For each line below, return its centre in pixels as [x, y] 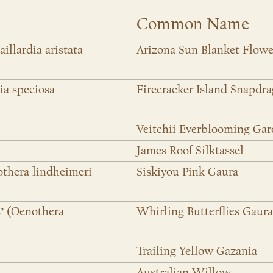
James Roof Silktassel [190, 151]
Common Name [193, 24]
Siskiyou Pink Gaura [187, 172]
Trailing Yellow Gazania [197, 251]
